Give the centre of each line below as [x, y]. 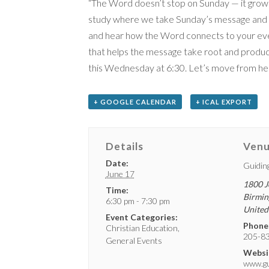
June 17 [120, 174]
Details [124, 146]
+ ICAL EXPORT [224, 102]
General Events [134, 240]
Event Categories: [141, 217]
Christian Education [141, 228]
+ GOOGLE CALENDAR [135, 102]
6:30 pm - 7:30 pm [138, 201]
